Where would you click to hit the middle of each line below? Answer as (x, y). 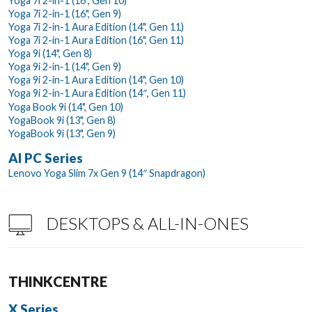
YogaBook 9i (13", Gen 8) (62, 120)
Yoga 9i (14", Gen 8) (50, 53)
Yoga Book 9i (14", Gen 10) (66, 107)
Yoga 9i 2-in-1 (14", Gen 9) (65, 66)
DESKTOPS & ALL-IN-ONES (147, 223)
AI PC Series (46, 158)
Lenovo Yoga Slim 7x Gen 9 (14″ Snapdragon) (107, 173)
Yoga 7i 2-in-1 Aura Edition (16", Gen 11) (96, 40)
